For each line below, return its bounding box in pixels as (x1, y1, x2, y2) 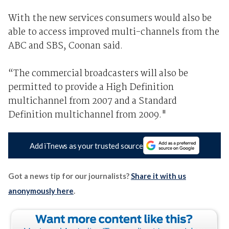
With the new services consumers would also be (8, 11, 212, 27)
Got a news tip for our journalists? (8, 171, 131, 181)
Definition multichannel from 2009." (8, 108, 167, 123)
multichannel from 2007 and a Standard (8, 94, 177, 109)
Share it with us (130, 171, 186, 181)
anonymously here (8, 186, 74, 196)
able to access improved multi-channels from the (8, 25, 219, 40)
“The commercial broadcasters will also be (8, 66, 188, 82)
